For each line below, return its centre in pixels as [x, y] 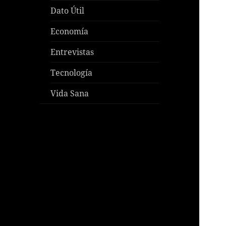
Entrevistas [72, 52]
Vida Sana [70, 94]
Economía [70, 32]
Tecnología [72, 73]
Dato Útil [68, 11]
